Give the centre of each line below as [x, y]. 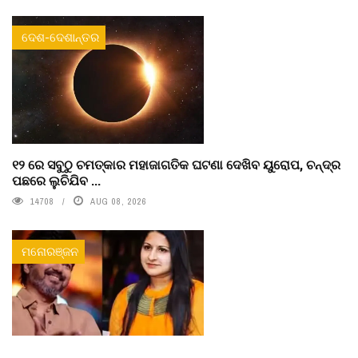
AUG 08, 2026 [119, 201]
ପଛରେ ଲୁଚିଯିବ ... [56, 180]
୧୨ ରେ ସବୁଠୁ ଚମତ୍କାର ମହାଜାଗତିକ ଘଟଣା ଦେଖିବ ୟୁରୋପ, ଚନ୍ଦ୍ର [176, 164]
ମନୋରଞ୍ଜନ [50, 251]
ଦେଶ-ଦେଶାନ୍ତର [60, 37]
